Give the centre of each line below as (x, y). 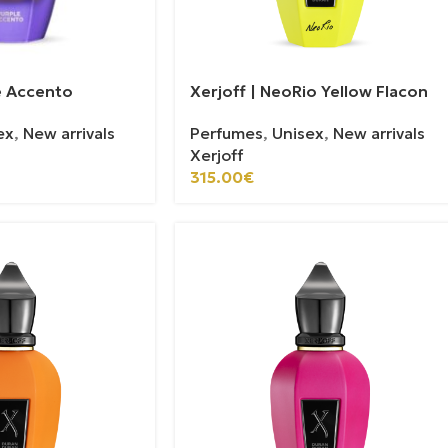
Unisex (297, 132)
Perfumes (226, 132)
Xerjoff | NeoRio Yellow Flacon (308, 90)
